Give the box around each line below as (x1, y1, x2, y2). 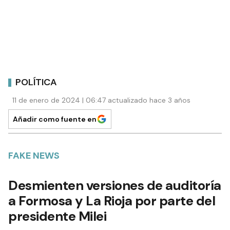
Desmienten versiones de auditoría (8, 177, 221, 195)
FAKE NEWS (8, 149, 60, 162)
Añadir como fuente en (13, 114, 97, 124)
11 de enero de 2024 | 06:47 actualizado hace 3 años (12, 95, 190, 105)
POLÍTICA (15, 75, 57, 88)
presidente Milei (8, 207, 106, 225)
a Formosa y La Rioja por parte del (8, 192, 215, 210)
